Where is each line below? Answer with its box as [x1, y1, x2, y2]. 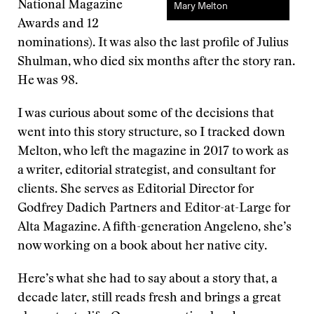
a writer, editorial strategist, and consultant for [18, 165, 275, 177]
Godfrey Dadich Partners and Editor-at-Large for [18, 203, 290, 215]
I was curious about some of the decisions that [18, 108, 274, 121]
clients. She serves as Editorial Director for [18, 184, 254, 196]
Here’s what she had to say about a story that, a [18, 273, 278, 286]
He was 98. [18, 75, 78, 88]
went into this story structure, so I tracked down [18, 127, 285, 139]
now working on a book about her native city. [18, 240, 267, 253]
